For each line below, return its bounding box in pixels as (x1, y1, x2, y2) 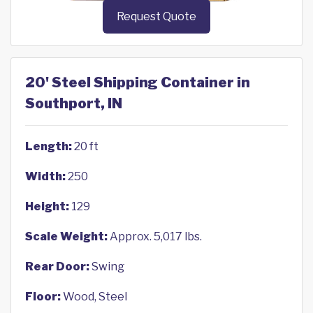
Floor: (25, 290, 61, 304)
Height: (25, 200, 69, 214)
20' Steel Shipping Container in (25, 74, 250, 92)
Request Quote (117, 10, 196, 24)
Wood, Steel (61, 290, 127, 304)
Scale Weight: (25, 230, 108, 244)
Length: (25, 140, 72, 154)
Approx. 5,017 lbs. (108, 230, 202, 244)
